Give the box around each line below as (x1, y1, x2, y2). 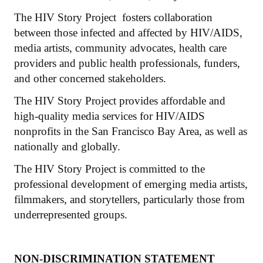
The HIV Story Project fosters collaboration (14, 11, 213, 23)
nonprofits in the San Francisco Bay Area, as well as (14, 124, 247, 137)
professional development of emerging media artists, (14, 177, 248, 190)
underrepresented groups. (14, 208, 127, 221)
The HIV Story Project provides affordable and (14, 94, 225, 107)
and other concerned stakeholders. (14, 72, 166, 85)
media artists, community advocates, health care (14, 41, 227, 54)
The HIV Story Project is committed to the (14, 162, 205, 175)
